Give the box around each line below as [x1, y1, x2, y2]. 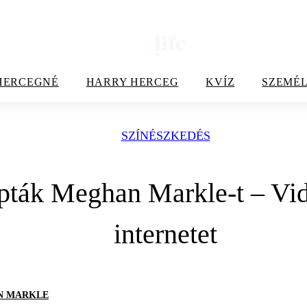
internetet [114, 219, 217, 249]
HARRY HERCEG [86, 76, 179, 88]
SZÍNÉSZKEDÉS [121, 129, 210, 143]
